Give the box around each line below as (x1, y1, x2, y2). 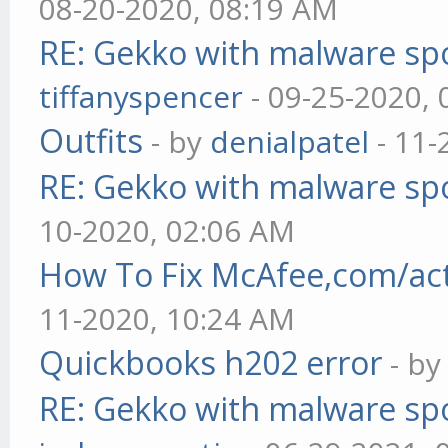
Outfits (39, 119, 144, 162)
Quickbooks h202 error (39, 341, 383, 384)
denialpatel (210, 121, 370, 162)
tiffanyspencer (39, 76, 244, 117)
